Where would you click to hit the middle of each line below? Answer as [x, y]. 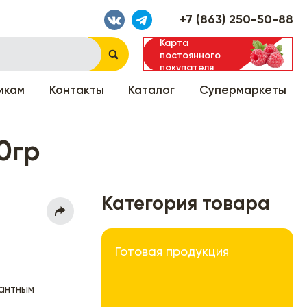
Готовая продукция [172, 252]
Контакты [76, 90]
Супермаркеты [243, 90]
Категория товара [186, 204]
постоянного [190, 55]
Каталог [152, 90]
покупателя [187, 67]
